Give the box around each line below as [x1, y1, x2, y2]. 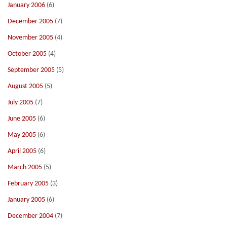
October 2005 [8, 50, 47, 58]
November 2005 [8, 34, 53, 42]
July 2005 [8, 99, 33, 106]
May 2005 [8, 131, 36, 139]
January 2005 [8, 196, 45, 204]
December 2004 [8, 212, 53, 220]
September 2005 [8, 66, 55, 74]
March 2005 [8, 164, 42, 171]
